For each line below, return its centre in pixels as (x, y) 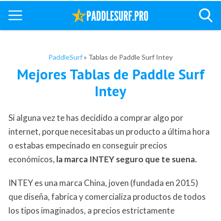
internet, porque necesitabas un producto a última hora (109, 132)
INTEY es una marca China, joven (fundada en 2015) (103, 183)
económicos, (32, 159)
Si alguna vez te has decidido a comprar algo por (96, 118)
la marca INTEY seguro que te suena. (127, 159)
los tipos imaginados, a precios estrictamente (92, 211)
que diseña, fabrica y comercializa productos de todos (107, 197)
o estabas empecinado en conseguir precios (88, 146)
